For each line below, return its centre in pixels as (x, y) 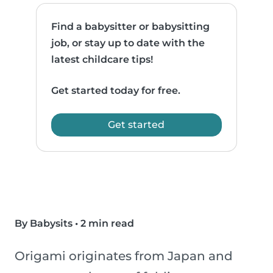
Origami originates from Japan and (124, 256)
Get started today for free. (116, 91)
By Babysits (44, 224)
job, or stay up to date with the (128, 43)
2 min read (107, 224)
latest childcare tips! (102, 60)
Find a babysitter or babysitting (131, 27)
